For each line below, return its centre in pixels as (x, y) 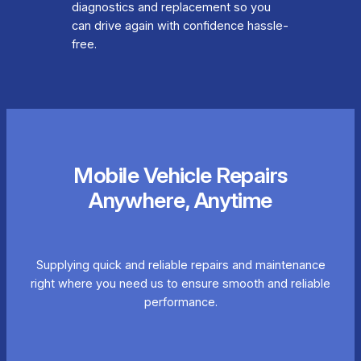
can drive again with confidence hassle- (180, 26)
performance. (180, 302)
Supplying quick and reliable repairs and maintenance (180, 265)
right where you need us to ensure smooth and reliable (180, 283)
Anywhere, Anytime (180, 200)
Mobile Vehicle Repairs (180, 175)
